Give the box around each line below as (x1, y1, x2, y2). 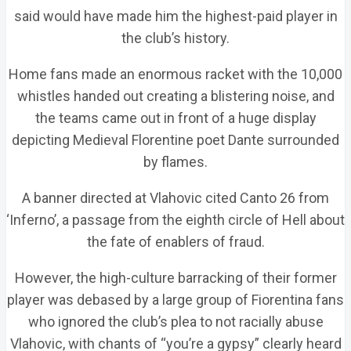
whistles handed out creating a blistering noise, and (16, 88, 335, 104)
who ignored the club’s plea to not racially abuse (27, 313, 324, 330)
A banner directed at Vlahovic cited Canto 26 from (22, 190, 329, 206)
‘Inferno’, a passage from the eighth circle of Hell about (6, 212, 345, 228)
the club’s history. (121, 30, 230, 46)
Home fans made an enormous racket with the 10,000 (9, 66, 342, 82)
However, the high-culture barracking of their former (14, 270, 337, 286)
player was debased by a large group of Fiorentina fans (7, 291, 344, 308)
